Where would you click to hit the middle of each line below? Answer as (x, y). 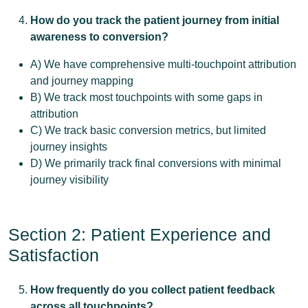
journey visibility (69, 180)
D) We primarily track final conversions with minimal (156, 163)
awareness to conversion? (99, 37)
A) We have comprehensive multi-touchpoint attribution (163, 64)
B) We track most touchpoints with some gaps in (146, 97)
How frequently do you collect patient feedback (153, 290)
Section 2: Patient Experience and (140, 234)
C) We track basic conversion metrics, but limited (148, 130)
